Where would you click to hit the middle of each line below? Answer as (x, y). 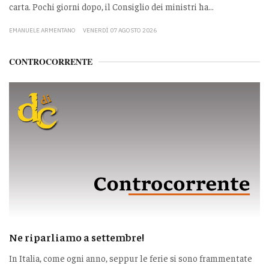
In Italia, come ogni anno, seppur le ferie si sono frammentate (131, 258)
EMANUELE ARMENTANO (42, 30)
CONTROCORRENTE (51, 61)
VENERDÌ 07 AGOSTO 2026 (120, 30)
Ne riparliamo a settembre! (77, 237)
